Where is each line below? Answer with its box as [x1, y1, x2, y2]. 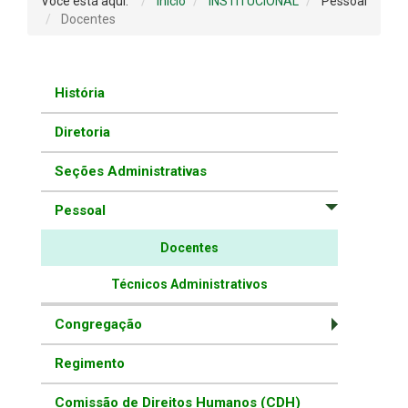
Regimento [55, 355, 125, 372]
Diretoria [55, 124, 110, 141]
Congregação [55, 316, 142, 333]
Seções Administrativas [55, 163, 207, 180]
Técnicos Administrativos [110, 277, 268, 292]
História [55, 85, 105, 102]
